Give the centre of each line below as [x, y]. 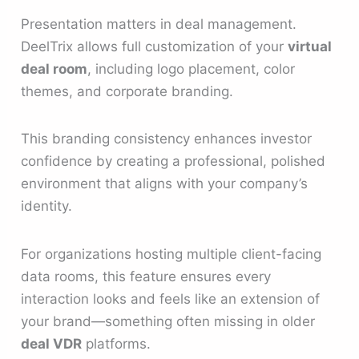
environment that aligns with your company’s [165, 184]
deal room [54, 69]
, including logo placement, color [192, 69]
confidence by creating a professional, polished [173, 161]
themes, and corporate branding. [127, 92]
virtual [310, 47]
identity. [47, 206]
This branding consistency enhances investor [167, 139]
